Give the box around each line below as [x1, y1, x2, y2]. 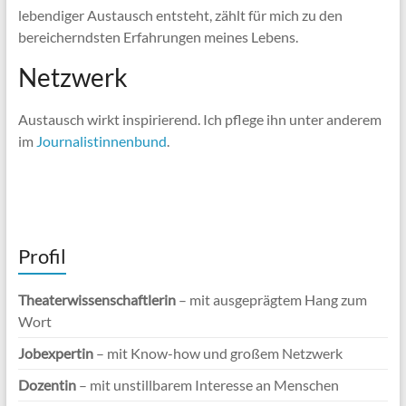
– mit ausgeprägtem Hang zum [175, 291, 367, 308]
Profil [17, 244, 66, 268]
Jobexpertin [17, 344, 93, 362]
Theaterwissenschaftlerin [17, 291, 176, 308]
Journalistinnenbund [35, 132, 167, 150]
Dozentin [17, 376, 76, 393]
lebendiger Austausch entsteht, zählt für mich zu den [17, 6, 343, 24]
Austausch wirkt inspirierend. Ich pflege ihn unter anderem [17, 111, 382, 128]
